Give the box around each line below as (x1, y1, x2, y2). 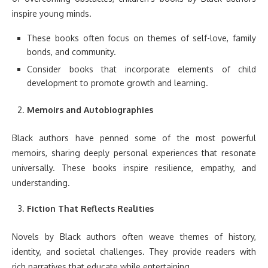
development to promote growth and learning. (27, 77, 208, 88)
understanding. (12, 177, 70, 188)
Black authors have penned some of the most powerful (12, 132, 256, 143)
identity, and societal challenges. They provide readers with (12, 246, 256, 257)
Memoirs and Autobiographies (27, 104, 153, 115)
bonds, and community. (27, 46, 116, 57)
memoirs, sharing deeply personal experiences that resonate (12, 147, 256, 158)
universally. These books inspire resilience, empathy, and (12, 162, 256, 173)
